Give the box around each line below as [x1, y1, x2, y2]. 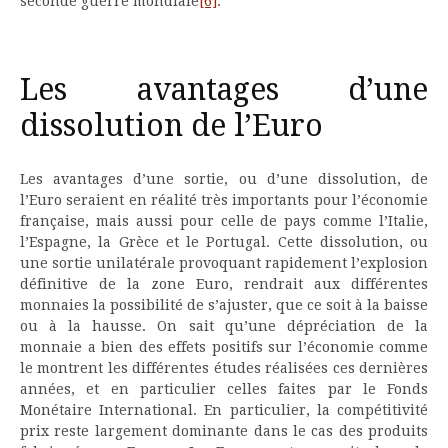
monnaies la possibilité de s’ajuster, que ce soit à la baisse [20, 297, 428, 314]
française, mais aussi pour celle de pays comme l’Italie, [20, 213, 428, 230]
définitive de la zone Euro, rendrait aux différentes [20, 276, 428, 293]
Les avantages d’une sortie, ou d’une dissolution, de [20, 171, 428, 188]
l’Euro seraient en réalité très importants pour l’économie [20, 192, 428, 209]
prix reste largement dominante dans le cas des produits [20, 423, 428, 440]
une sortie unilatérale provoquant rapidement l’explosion [20, 255, 428, 272]
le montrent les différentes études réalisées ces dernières [20, 360, 428, 377]
